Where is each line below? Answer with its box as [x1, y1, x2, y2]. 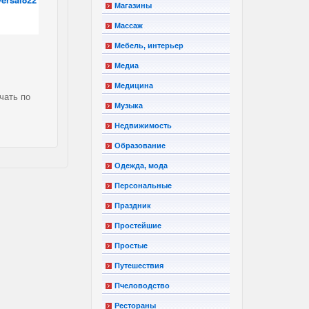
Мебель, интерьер [114, 41, 184, 50]
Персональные [114, 181, 172, 190]
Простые [114, 241, 148, 250]
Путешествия [114, 261, 164, 270]
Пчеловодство [114, 281, 170, 290]
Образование [114, 141, 166, 150]
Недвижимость [114, 121, 172, 130]
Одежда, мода [114, 161, 168, 170]
